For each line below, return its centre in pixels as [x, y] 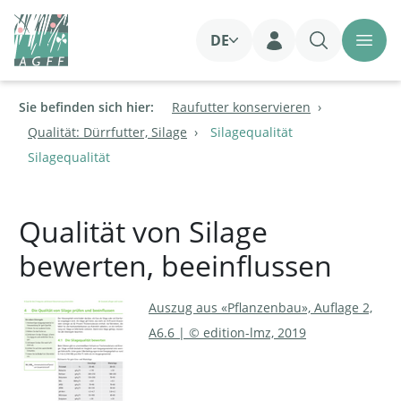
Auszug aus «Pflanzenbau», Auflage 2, [260, 308]
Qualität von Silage [143, 232]
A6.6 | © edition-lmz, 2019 [227, 333]
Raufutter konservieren [241, 107]
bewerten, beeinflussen [175, 266]
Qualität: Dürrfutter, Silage [107, 132]
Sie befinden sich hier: [86, 107]
